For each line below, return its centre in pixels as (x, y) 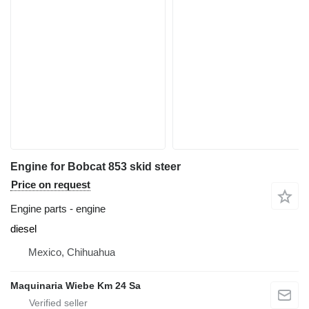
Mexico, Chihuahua (72, 252)
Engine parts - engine (58, 209)
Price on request (51, 185)
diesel (23, 229)
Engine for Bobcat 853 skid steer (96, 167)
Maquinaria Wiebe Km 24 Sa (76, 286)
